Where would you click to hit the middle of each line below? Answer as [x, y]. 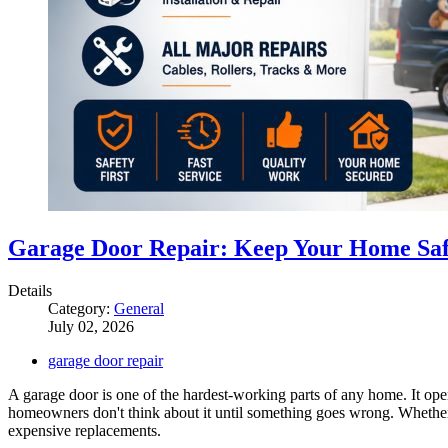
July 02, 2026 [91, 326]
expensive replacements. [84, 430]
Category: [81, 308]
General [139, 308]
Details [30, 290]
